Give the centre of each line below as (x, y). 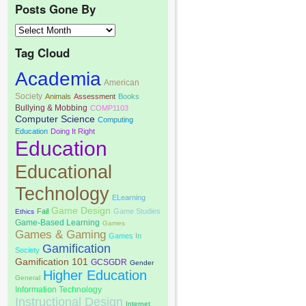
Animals (58, 96)
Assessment (95, 96)
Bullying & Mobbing (51, 107)
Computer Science (55, 119)
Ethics (25, 211)
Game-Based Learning (57, 222)
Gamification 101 (52, 261)
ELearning (129, 197)
